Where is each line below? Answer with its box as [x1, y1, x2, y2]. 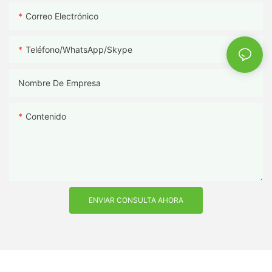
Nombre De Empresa [18, 77, 101, 88]
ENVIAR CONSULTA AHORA [89, 195, 183, 205]
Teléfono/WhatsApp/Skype [25, 44, 132, 55]
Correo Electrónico [25, 10, 98, 21]
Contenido [25, 110, 66, 121]
